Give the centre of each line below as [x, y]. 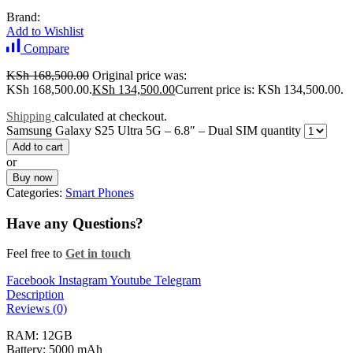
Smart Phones [100, 192]
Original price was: [139, 75]
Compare [46, 48]
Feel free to [36, 254]
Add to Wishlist [45, 31]
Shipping [30, 116]
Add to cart [38, 147]
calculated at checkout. [111, 116]
